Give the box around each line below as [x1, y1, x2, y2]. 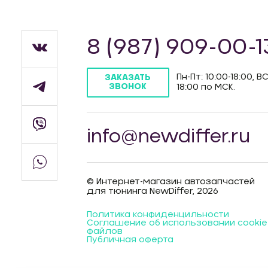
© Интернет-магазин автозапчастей [86, 178, 255, 186]
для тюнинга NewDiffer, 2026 [86, 187, 218, 196]
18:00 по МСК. [176, 83, 235, 92]
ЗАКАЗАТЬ [105, 74, 151, 82]
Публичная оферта [86, 236, 173, 244]
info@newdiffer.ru [86, 128, 250, 146]
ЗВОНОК [109, 83, 147, 91]
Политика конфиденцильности [86, 211, 229, 219]
